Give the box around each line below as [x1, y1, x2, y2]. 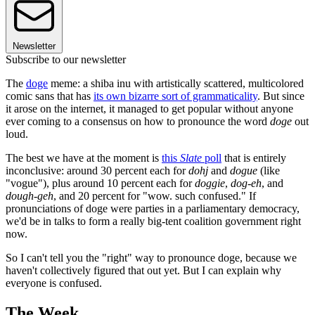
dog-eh [231, 177, 262, 190]
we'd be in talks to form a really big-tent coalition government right [6, 215, 301, 228]
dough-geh [6, 190, 53, 202]
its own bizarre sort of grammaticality [94, 90, 257, 103]
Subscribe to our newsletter [6, 53, 126, 66]
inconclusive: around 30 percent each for [6, 165, 188, 177]
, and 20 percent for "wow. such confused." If [53, 190, 256, 202]
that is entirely [221, 152, 286, 165]
